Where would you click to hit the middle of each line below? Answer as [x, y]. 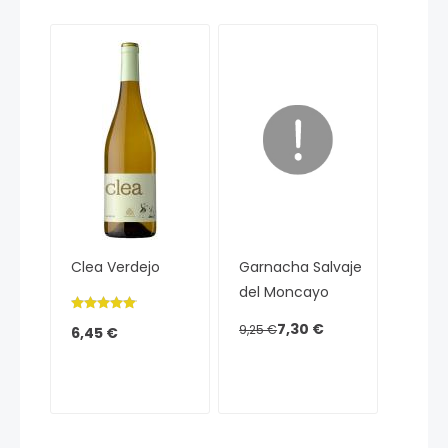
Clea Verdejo [115, 267]
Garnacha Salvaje [301, 267]
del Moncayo [284, 292]
